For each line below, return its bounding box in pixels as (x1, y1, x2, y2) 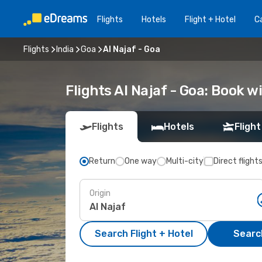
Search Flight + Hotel (94, 228, 193, 239)
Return (89, 156, 115, 166)
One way (125, 156, 157, 166)
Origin (89, 188, 111, 198)
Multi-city (166, 156, 204, 166)
